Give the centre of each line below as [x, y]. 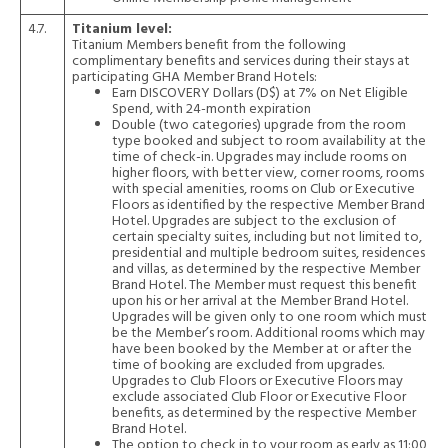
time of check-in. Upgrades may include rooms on [259, 157]
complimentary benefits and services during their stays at [241, 61]
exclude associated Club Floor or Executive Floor [259, 397]
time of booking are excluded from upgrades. [248, 365]
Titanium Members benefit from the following [209, 45]
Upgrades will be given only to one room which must [269, 317]
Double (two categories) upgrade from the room [259, 125]
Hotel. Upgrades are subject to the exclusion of [254, 221]
